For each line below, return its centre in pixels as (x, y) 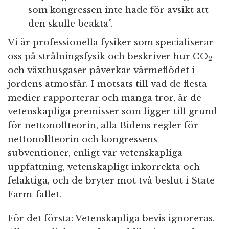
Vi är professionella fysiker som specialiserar (111, 42)
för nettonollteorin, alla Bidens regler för (103, 125)
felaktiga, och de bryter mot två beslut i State (111, 180)
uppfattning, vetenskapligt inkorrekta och (104, 167)
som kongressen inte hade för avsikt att (118, 10)
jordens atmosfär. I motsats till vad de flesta (107, 84)
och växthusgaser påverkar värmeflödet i (101, 70)
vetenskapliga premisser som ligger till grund (112, 111)
